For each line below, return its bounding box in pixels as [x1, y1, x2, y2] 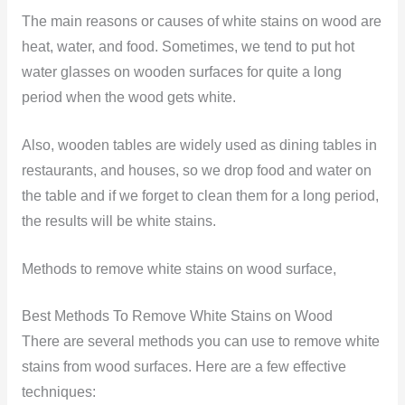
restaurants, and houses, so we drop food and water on [21, 162, 372, 178]
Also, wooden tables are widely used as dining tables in [21, 137, 377, 153]
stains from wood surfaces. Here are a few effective [21, 359, 346, 375]
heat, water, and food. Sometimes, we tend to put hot [21, 39, 354, 55]
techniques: [21, 384, 96, 400]
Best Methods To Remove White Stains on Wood [21, 308, 333, 325]
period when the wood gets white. [21, 89, 236, 106]
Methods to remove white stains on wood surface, [21, 260, 336, 277]
